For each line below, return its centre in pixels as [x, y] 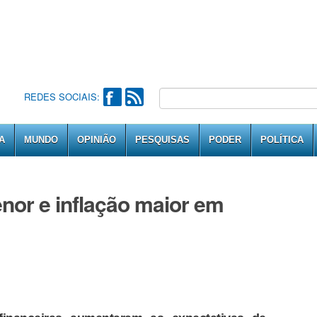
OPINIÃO [97, 140]
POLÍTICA [282, 140]
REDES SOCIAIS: [62, 97]
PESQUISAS [162, 140]
